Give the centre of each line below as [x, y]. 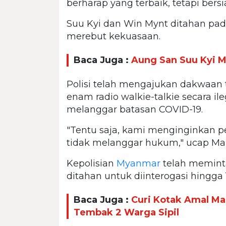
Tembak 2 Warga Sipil [126, 213]
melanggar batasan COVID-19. [135, 109]
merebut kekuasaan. [114, 36]
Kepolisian [92, 163]
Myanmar [138, 163]
